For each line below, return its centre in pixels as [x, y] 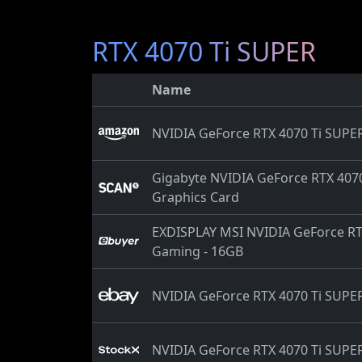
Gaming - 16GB [198, 251]
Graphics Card [196, 197]
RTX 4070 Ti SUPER [204, 51]
